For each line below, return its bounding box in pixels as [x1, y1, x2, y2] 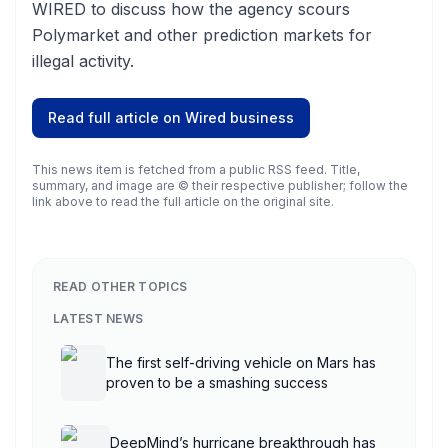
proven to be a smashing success [106, 374, 329, 391]
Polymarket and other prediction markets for [32, 25, 372, 45]
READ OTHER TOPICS [53, 279, 188, 294]
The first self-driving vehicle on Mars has [106, 354, 377, 371]
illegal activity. [32, 51, 134, 71]
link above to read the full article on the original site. [32, 194, 334, 209]
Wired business [185, 109, 294, 126]
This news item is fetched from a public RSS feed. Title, [32, 162, 360, 177]
